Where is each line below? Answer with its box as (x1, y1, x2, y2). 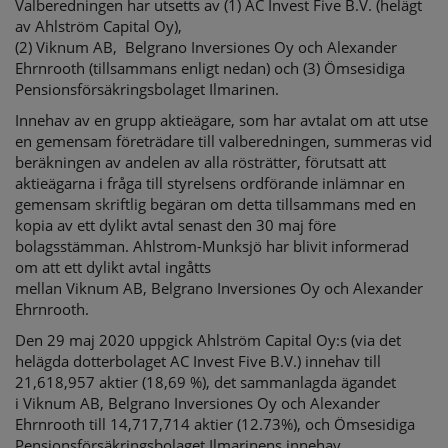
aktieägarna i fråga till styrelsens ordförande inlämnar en (15, 173, 405, 193)
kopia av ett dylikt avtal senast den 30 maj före (15, 215, 336, 235)
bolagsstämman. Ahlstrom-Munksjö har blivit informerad (15, 236, 409, 256)
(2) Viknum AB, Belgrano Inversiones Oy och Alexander (15, 37, 397, 57)
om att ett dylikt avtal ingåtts (15, 257, 211, 277)
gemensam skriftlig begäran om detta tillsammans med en (15, 194, 416, 214)
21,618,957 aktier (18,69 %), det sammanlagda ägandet (15, 372, 396, 392)
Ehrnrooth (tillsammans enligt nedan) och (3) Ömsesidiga (15, 58, 405, 78)
